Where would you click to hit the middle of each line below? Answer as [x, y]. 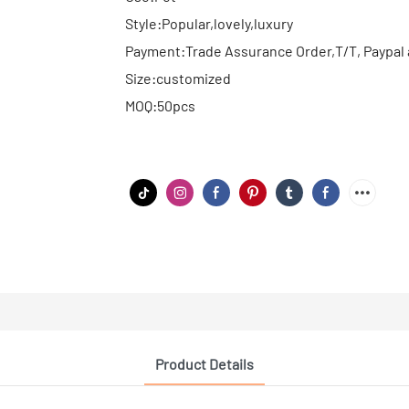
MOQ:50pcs [160, 105]
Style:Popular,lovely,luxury [209, 23]
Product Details [204, 363]
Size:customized [178, 78]
